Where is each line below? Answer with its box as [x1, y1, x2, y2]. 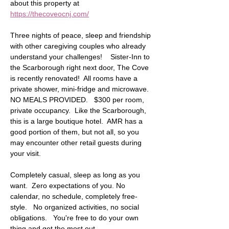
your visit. [10, 149, 43, 157]
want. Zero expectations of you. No [10, 181, 127, 190]
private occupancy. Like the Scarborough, [10, 106, 148, 114]
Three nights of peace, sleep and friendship [10, 31, 153, 39]
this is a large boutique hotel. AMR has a [10, 117, 145, 125]
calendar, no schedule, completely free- [10, 192, 138, 200]
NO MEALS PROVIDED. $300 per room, [10, 95, 146, 104]
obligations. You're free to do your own [10, 213, 141, 222]
